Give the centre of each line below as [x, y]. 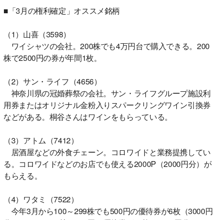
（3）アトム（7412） [41, 140]
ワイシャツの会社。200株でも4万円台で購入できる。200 [107, 46]
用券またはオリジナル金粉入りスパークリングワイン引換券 [107, 105]
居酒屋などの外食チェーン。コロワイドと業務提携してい [107, 152]
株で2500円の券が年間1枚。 [53, 57]
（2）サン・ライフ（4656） [53, 81]
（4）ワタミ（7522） [41, 199]
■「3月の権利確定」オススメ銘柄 [62, 10]
